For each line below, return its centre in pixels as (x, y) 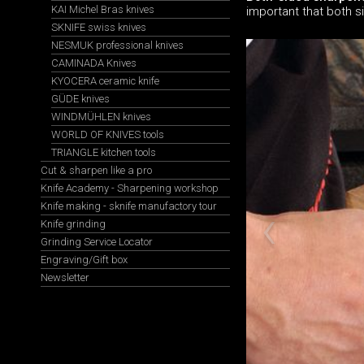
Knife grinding (73, 224)
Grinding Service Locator (97, 242)
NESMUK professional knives (117, 45)
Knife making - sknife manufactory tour (129, 206)
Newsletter (65, 277)
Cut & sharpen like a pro (96, 170)
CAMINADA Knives (94, 63)
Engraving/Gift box (84, 260)
